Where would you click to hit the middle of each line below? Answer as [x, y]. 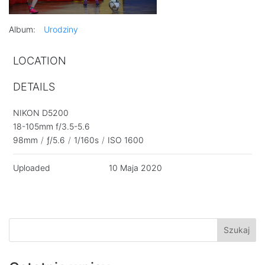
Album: [22, 29]
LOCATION [40, 60]
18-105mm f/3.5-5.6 [51, 126]
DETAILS [34, 86]
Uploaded [32, 167]
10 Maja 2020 [135, 167]
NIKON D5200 [41, 112]
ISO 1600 [126, 140]
